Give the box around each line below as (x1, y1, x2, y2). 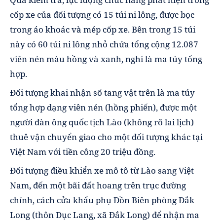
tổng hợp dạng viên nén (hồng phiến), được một (10, 101, 197, 113)
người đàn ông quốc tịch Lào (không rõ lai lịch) (10, 116, 194, 128)
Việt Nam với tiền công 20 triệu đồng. (10, 146, 155, 157)
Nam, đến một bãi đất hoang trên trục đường (10, 180, 186, 191)
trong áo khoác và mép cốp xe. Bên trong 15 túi (10, 23, 195, 35)
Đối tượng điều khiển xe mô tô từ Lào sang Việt (10, 165, 194, 177)
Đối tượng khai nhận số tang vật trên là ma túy (10, 86, 195, 98)
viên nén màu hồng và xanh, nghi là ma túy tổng (10, 53, 202, 65)
